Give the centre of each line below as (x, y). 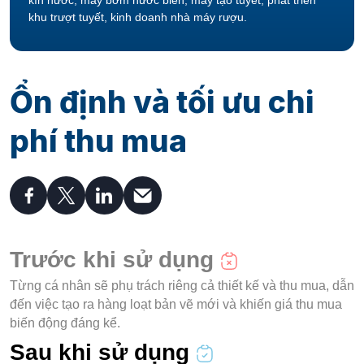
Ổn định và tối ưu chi (162, 102)
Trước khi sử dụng (111, 259)
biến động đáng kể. (65, 323)
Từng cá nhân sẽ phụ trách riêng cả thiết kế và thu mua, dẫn (182, 285)
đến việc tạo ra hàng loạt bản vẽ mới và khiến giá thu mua (175, 304)
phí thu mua (98, 141)
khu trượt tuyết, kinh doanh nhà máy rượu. (138, 17)
